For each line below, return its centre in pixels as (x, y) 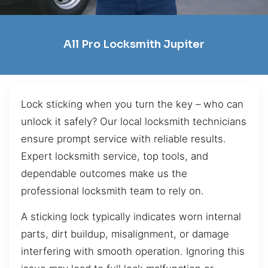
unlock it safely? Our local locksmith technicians (134, 121)
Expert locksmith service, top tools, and (115, 156)
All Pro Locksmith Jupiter (134, 45)
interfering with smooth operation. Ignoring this (133, 252)
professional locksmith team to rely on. (112, 191)
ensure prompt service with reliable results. (124, 138)
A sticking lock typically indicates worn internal (131, 217)
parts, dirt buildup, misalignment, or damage (125, 234)
